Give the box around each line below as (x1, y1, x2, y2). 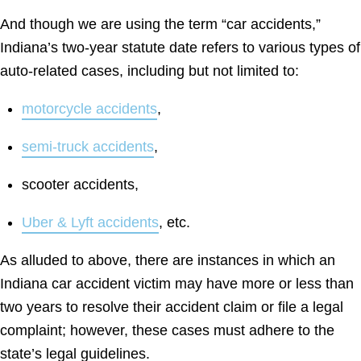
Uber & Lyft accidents (22, 214, 159, 230)
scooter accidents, (22, 176, 139, 193)
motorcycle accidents (22, 100, 157, 117)
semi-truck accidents (22, 138, 154, 155)
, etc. (159, 214, 190, 230)
